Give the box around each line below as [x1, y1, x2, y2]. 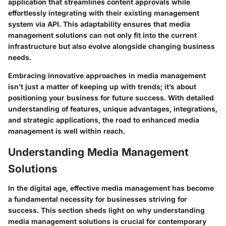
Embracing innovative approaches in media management [8, 71, 206, 80]
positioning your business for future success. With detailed [8, 93, 214, 102]
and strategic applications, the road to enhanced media [8, 116, 199, 125]
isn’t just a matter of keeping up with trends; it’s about [8, 82, 196, 91]
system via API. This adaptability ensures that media [8, 20, 190, 29]
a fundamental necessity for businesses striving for [8, 194, 187, 203]
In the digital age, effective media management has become [8, 183, 214, 192]
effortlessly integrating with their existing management [8, 9, 199, 18]
